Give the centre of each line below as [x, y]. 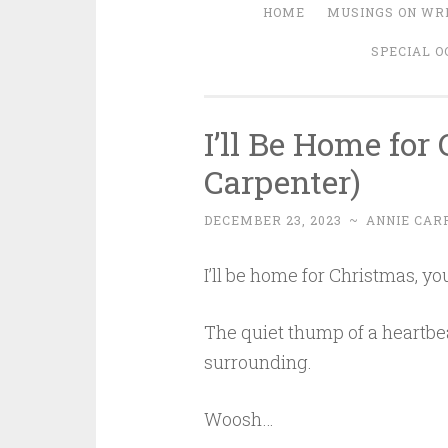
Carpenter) [282, 181]
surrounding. [257, 362]
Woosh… [238, 419]
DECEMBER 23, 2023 [272, 220]
